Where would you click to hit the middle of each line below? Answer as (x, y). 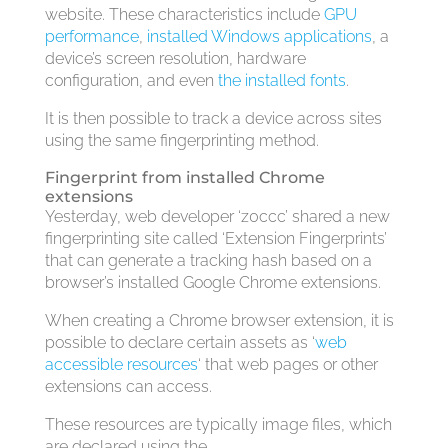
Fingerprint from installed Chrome (184, 177)
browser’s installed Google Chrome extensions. (212, 282)
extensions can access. (128, 386)
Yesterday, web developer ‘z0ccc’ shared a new (217, 216)
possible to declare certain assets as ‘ (179, 342)
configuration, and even (131, 80)
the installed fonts (281, 80)
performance (91, 36)
